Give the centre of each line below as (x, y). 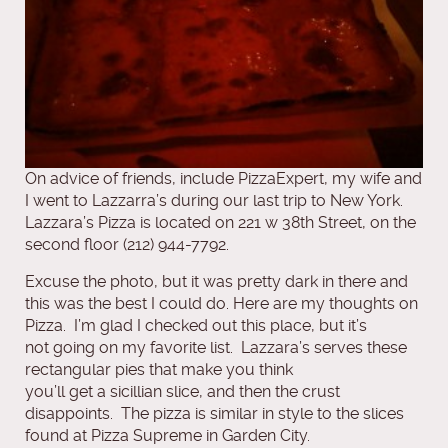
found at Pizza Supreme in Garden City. (167, 436)
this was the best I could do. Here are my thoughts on (221, 304)
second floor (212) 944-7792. (127, 245)
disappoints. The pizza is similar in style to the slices (214, 414)
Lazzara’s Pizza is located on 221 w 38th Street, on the (220, 223)
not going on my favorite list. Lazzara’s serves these (216, 348)
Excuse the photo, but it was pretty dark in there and (216, 282)
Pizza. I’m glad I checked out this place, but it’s (196, 326)
